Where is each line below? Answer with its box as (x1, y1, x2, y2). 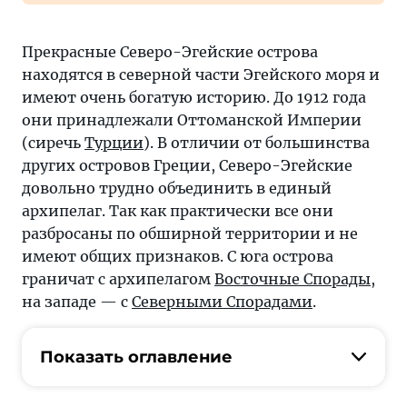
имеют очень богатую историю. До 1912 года (22, 88, 366, 106)
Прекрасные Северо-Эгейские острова (22, 43, 318, 61)
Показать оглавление (40, 346, 233, 367)
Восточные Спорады (214, 270, 371, 288)
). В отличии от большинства (144, 134, 370, 152)
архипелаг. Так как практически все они (22, 202, 333, 220)
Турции (84, 134, 144, 152)
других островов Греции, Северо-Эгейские (22, 156, 352, 174)
